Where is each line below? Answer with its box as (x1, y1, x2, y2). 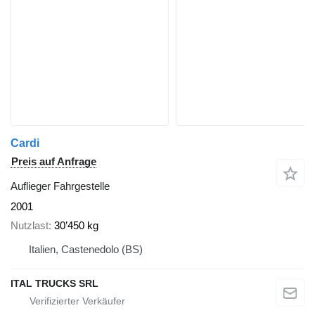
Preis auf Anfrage (11, 155, 96, 168)
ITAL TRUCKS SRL (11, 277, 98, 289)
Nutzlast (11, 219, 49, 231)
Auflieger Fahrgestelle (11, 180, 110, 193)
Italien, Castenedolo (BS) (29, 243, 143, 255)
